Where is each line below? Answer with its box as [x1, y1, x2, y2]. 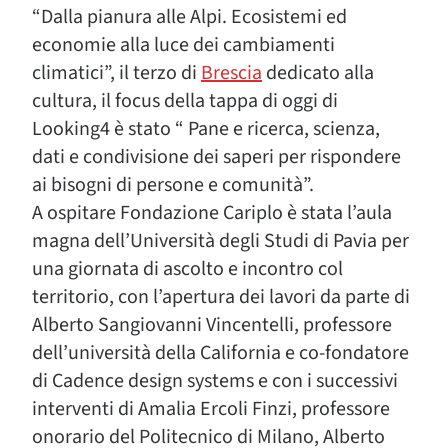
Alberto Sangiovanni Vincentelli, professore [32, 311, 392, 339]
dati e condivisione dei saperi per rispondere [32, 143, 401, 171]
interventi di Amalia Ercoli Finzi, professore [32, 395, 390, 423]
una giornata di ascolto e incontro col [32, 255, 343, 283]
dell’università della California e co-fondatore [32, 339, 409, 367]
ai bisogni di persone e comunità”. [32, 171, 314, 199]
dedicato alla [262, 59, 374, 87]
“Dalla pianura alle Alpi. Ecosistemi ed [32, 3, 347, 31]
